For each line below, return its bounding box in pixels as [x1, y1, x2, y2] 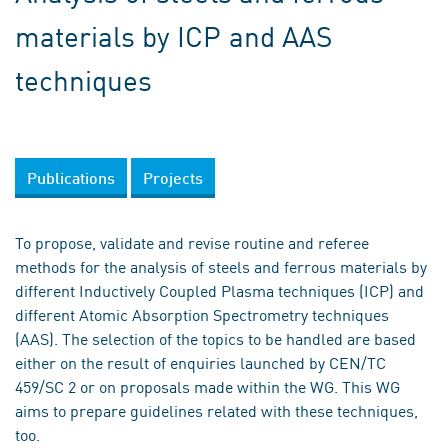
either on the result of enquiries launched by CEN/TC [15, 351, 386, 373]
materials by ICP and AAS [15, 16, 332, 55]
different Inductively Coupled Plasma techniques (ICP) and [15, 279, 424, 301]
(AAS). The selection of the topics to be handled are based [15, 327, 416, 349]
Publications [27, 168, 115, 187]
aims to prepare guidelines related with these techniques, [15, 399, 418, 421]
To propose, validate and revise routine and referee [15, 231, 369, 253]
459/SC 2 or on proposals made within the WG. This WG [15, 375, 400, 397]
